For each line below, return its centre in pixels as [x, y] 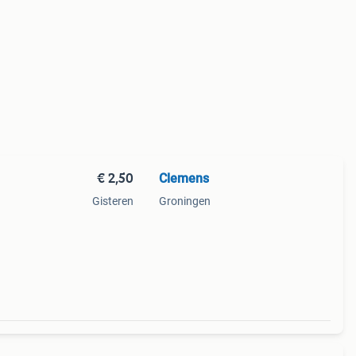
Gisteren [112, 201]
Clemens [184, 178]
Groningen [184, 201]
